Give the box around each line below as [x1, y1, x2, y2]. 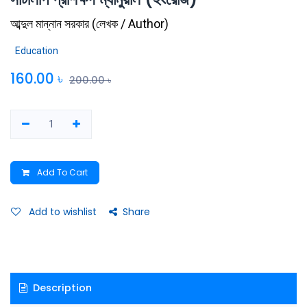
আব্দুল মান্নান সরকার [10, 16, 89, 31]
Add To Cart [35, 166, 88, 178]
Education [15, 45, 58, 56]
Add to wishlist [29, 204, 97, 219]
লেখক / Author [96, 16, 164, 31]
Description [29, 281, 92, 295]
